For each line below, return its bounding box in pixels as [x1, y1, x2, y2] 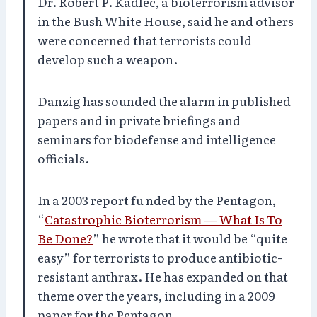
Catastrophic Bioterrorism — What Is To [45, 209, 282, 228]
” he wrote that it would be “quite [93, 229, 287, 247]
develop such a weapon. [38, 50, 178, 68]
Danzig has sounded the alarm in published [38, 91, 291, 110]
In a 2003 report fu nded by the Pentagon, [38, 190, 276, 209]
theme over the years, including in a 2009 [38, 286, 275, 304]
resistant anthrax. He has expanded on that [38, 267, 288, 285]
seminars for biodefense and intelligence [38, 129, 276, 148]
